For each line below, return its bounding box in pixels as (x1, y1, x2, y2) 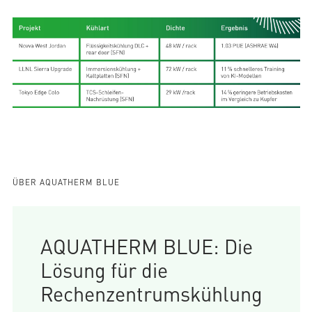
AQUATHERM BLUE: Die (40, 232, 253, 260)
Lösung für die (40, 256, 168, 284)
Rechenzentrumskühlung (40, 279, 263, 308)
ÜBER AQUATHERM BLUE (12, 176, 120, 188)
